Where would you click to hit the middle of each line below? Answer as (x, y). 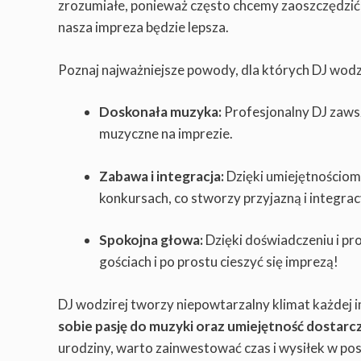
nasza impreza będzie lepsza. (143, 27)
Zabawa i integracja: (162, 176)
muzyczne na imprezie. (166, 134)
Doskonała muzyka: (160, 112)
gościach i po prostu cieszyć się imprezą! (219, 262)
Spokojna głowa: (151, 240)
